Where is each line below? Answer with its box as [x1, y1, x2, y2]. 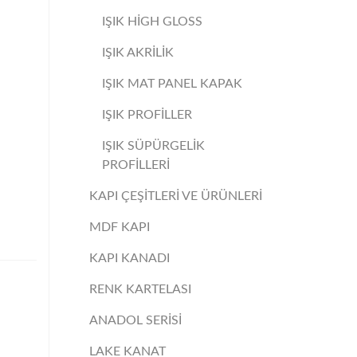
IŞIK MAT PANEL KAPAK [102, 77, 243, 90]
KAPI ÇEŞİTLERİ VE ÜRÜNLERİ [88, 190, 262, 202]
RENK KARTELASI [88, 283, 191, 296]
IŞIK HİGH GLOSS [102, 15, 203, 28]
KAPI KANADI [88, 252, 170, 265]
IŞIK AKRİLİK [102, 46, 175, 59]
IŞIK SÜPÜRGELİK [102, 139, 206, 152]
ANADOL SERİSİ [88, 314, 182, 327]
